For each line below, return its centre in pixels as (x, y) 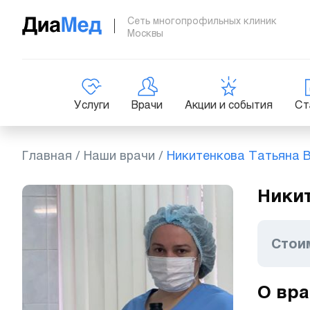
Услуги (92, 105)
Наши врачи (119, 155)
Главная (47, 155)
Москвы (145, 33)
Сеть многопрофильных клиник (202, 21)
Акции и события (229, 105)
